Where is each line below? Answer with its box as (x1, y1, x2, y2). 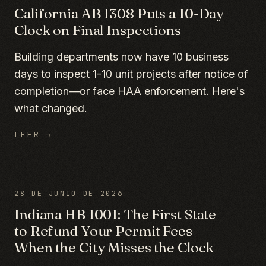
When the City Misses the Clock (14, 239, 214, 256)
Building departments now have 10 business (14, 50, 229, 63)
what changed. (14, 102, 87, 115)
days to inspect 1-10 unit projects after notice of (14, 68, 248, 80)
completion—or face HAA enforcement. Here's (14, 85, 245, 97)
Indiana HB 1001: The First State (14, 205, 217, 223)
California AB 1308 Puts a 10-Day (14, 5, 224, 22)
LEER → (14, 129, 53, 140)
